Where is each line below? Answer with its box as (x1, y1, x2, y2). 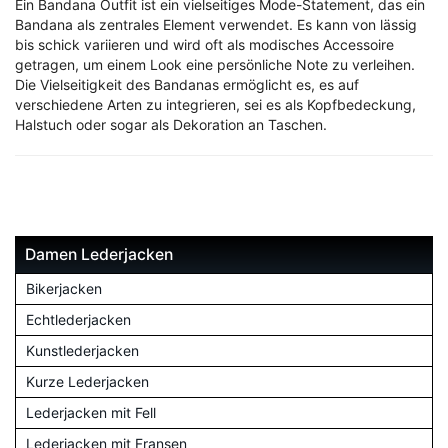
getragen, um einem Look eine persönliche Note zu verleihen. (15, 56, 415, 74)
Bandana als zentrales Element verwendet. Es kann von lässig (15, 16, 417, 34)
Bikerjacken (26, 280, 102, 298)
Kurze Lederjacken (26, 373, 149, 391)
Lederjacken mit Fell (26, 404, 156, 422)
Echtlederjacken (26, 311, 131, 329)
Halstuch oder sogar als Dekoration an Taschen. (15, 116, 327, 134)
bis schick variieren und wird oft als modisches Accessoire (15, 36, 394, 54)
